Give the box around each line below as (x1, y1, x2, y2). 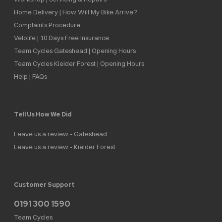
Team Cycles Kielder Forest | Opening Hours (14, 59, 144, 67)
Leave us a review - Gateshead (14, 130, 107, 138)
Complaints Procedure (14, 20, 80, 29)
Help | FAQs (14, 72, 47, 80)
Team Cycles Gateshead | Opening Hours (14, 46, 136, 55)
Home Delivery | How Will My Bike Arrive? (14, 7, 137, 16)
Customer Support (14, 180, 75, 189)
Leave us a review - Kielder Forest (14, 143, 115, 151)
